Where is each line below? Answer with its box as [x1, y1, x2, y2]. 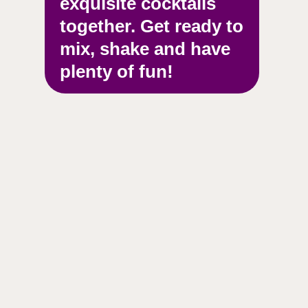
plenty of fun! [60, 61, 173, 82]
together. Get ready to [60, 16, 243, 36]
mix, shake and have [60, 38, 230, 59]
